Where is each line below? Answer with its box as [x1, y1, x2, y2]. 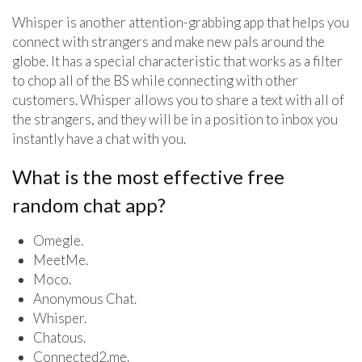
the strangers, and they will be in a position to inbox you [12, 110, 338, 128]
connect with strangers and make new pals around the [12, 32, 325, 50]
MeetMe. [32, 250, 88, 268]
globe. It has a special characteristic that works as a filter [12, 52, 343, 69]
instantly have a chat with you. [12, 129, 186, 147]
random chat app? [12, 192, 166, 217]
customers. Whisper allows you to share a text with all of [12, 90, 344, 108]
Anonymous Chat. [32, 289, 137, 307]
